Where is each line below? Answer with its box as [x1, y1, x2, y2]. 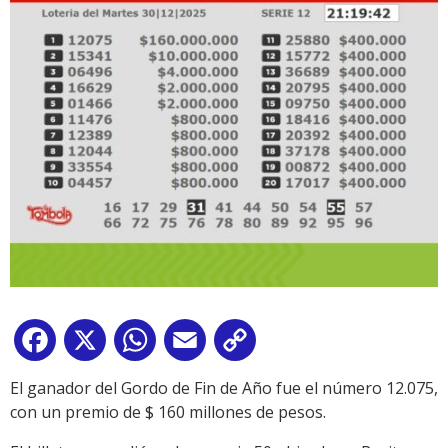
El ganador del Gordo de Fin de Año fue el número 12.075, [10, 377, 438, 399]
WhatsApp [160, 333, 238, 355]
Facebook [60, 333, 132, 355]
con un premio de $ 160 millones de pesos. [10, 401, 326, 423]
